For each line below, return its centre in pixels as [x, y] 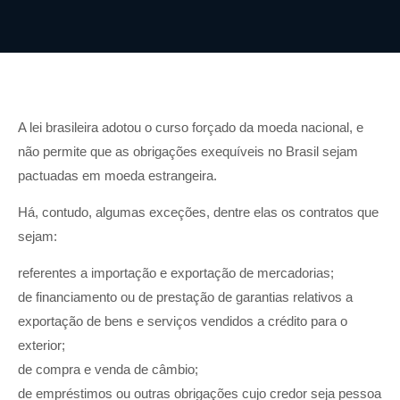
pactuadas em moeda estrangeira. [117, 175]
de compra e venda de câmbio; [108, 370]
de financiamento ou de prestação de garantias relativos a [185, 297]
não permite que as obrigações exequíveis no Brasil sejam [188, 151]
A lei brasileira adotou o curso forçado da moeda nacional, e [191, 127]
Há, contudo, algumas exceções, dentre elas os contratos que [198, 212]
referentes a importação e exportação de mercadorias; [176, 273]
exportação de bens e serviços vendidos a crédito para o [183, 321]
